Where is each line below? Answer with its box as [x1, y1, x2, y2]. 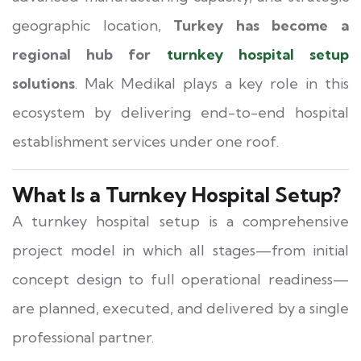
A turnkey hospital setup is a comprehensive [12, 211, 349, 230]
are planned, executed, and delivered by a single [12, 298, 349, 317]
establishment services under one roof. [12, 131, 279, 151]
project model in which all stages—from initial [12, 240, 349, 259]
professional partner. [12, 327, 154, 346]
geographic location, [12, 15, 174, 35]
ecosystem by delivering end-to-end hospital [12, 102, 349, 122]
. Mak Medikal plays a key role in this [75, 73, 349, 93]
